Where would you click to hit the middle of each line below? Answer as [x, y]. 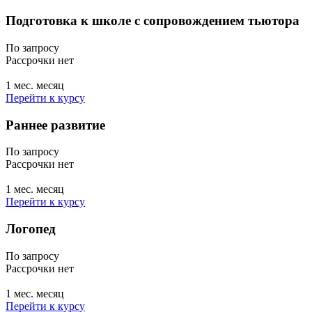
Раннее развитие [55, 125]
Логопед [31, 228]
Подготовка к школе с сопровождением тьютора [153, 21]
